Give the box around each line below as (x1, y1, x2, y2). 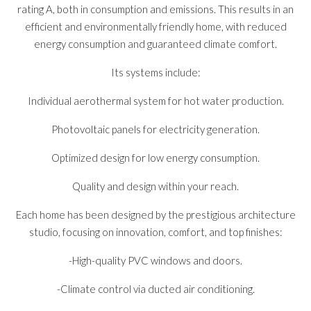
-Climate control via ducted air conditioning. (56, 282, 255, 295)
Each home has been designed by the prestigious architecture (15, 208, 296, 221)
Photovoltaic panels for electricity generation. (51, 122, 260, 135)
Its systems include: (110, 65, 201, 78)
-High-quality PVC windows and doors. (69, 253, 242, 267)
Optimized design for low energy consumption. (51, 151, 260, 164)
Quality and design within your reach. (72, 179, 239, 192)
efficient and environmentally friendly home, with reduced (24, 19, 287, 33)
